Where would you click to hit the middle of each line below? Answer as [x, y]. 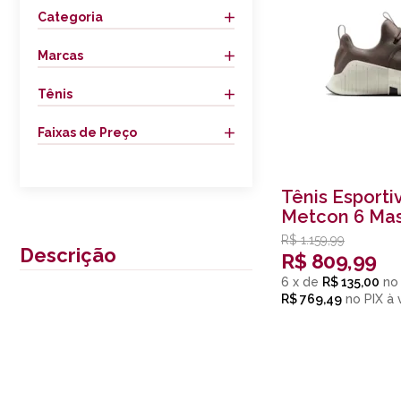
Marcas [60, 55]
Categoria [70, 17]
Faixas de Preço [87, 132]
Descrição [68, 255]
